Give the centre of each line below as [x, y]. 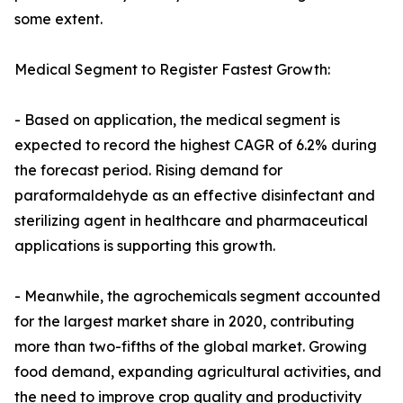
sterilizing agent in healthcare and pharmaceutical [191, 221]
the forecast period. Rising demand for [148, 170]
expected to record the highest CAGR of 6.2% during [196, 145]
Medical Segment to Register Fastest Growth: [172, 70]
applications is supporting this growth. [145, 246]
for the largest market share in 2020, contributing [184, 322]
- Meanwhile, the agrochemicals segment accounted [197, 296]
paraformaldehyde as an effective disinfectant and [195, 196]
